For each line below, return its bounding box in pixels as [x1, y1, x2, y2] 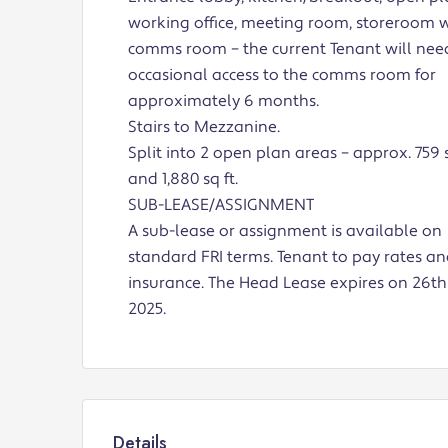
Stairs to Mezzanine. [128, 117, 280, 138]
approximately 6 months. [128, 91, 319, 112]
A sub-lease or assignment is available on [128, 221, 442, 242]
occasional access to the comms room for [128, 65, 436, 86]
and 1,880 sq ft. [128, 169, 238, 190]
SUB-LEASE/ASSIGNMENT [128, 195, 314, 216]
